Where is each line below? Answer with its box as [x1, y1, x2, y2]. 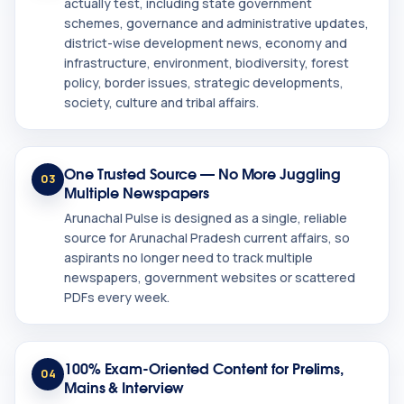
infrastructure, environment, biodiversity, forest [64, 54, 349, 72]
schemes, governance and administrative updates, [64, 14, 369, 32]
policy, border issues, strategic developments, [64, 74, 344, 92]
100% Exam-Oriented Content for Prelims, [64, 356, 344, 380]
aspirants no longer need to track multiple [64, 249, 313, 267]
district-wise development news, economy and [64, 34, 347, 52]
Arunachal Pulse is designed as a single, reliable [64, 209, 347, 227]
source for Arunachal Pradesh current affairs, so [64, 229, 350, 247]
